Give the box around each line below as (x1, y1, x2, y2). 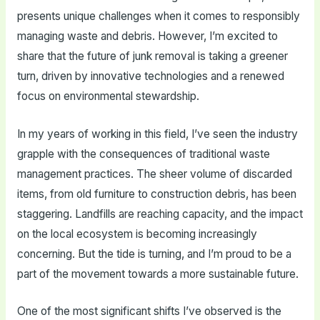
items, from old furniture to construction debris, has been (16, 186, 296, 201)
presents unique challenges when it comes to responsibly (16, 9, 300, 23)
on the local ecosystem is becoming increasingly (16, 226, 257, 241)
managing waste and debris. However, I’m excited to (16, 29, 278, 43)
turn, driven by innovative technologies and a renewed (16, 69, 284, 83)
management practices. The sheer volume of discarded (16, 166, 292, 181)
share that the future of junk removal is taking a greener (16, 49, 288, 63)
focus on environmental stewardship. (16, 89, 199, 103)
